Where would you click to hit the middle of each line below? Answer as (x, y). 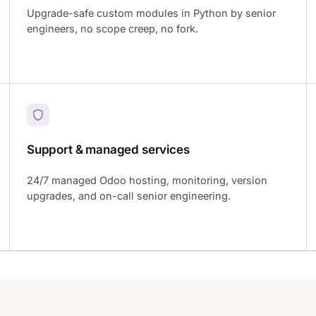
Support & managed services (108, 149)
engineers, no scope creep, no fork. (113, 29)
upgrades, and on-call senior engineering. (129, 196)
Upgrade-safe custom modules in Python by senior (151, 13)
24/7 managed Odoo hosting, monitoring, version (147, 181)
